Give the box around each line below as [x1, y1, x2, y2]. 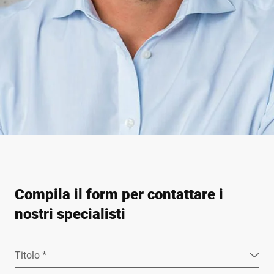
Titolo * [15, 248, 46, 261]
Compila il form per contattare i [15, 184, 223, 204]
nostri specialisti [15, 204, 125, 223]
